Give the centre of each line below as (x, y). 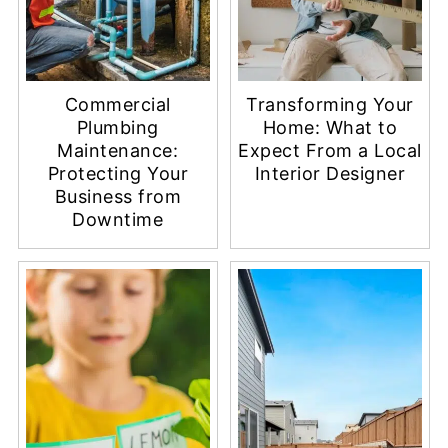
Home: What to (330, 185)
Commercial (117, 162)
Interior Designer (330, 231)
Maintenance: (118, 208)
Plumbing (117, 185)
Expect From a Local (330, 208)
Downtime (118, 277)
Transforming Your (330, 162)
